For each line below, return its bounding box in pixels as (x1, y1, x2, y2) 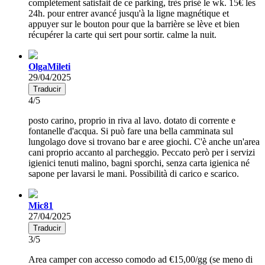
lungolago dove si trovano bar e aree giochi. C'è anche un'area (28, 136, 260, 147)
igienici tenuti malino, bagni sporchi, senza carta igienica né (28, 157, 250, 168)
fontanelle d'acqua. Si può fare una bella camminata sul (28, 125, 233, 136)
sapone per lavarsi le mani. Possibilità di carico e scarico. (28, 168, 239, 179)
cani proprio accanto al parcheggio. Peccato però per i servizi (28, 147, 255, 157)
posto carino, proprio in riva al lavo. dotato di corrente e (28, 115, 235, 125)
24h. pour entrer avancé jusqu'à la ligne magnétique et (28, 8, 229, 18)
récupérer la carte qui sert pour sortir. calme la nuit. (28, 29, 216, 40)
